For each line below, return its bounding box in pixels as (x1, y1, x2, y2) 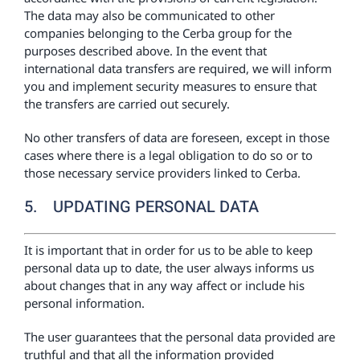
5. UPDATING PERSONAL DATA (23, 195, 259, 219)
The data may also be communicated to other (23, 7, 275, 23)
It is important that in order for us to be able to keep (23, 241, 313, 258)
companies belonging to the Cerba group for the (23, 25, 292, 41)
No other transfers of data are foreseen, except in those (23, 129, 329, 145)
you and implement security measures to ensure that (23, 78, 317, 94)
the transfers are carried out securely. (23, 96, 230, 112)
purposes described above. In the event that (23, 43, 267, 59)
